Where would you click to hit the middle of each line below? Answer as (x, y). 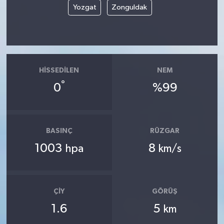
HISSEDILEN (59, 71)
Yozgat (84, 7)
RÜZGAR (165, 131)
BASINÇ (59, 131)
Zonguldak (129, 7)
